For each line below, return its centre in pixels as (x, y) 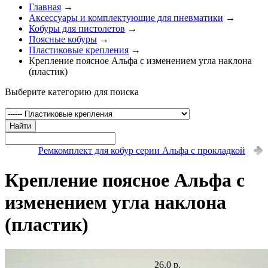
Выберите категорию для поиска (72, 92)
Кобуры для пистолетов (77, 28)
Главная (45, 7)
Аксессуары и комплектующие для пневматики (126, 17)
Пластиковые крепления (79, 50)
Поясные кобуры (63, 39)
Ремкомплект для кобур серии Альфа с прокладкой (142, 150)
